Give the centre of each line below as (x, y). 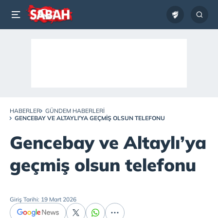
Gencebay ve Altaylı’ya (108, 142)
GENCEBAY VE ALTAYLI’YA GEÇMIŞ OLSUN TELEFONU (90, 118)
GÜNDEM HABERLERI (75, 111)
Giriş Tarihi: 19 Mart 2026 (43, 199)
